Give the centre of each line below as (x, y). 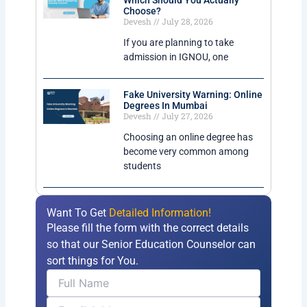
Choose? (142, 11)
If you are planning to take (178, 43)
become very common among (186, 152)
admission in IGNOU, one (175, 57)
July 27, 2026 (186, 116)
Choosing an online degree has (188, 137)
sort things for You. (93, 261)
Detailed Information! (160, 213)
